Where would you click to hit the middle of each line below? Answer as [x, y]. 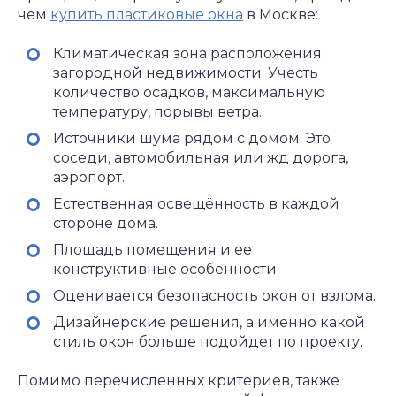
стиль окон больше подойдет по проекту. [208, 342]
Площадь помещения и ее [152, 250]
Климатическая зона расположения [187, 53]
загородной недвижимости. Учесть [186, 73]
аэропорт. [89, 177]
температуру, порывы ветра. [157, 112]
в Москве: [281, 15]
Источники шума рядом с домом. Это [192, 138]
